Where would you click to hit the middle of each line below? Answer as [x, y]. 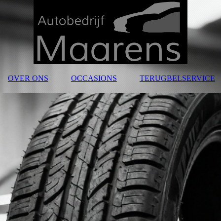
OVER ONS [28, 78]
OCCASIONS [94, 78]
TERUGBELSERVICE [177, 78]
